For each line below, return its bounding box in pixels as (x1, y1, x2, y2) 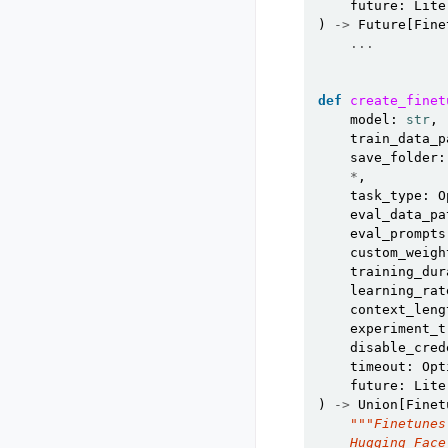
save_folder (350, 150, 438, 165)
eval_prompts (350, 226, 446, 241)
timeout (350, 359, 406, 374)
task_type (350, 188, 422, 203)
